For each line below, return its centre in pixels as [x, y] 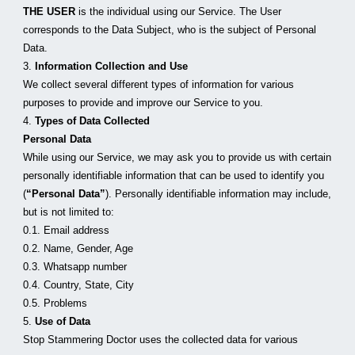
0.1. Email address [67, 230]
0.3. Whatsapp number [75, 267]
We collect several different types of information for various [159, 84]
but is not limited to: [69, 212]
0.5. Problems [55, 303]
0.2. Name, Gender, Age [78, 248]
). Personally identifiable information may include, [219, 194]
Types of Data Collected [93, 121]
